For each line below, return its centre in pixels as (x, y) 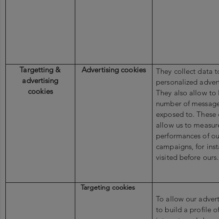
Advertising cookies (114, 70)
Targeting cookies (108, 187)
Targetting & (40, 70)
